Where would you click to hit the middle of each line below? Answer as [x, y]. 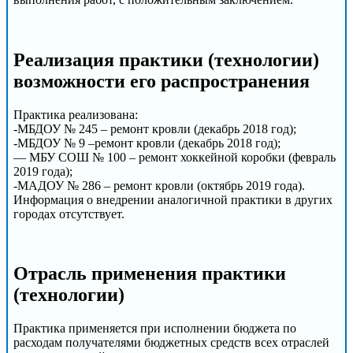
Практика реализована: [76, 114]
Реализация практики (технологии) [166, 59]
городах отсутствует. [69, 214]
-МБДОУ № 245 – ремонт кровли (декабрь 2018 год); [155, 128]
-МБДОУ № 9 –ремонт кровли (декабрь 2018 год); [147, 143]
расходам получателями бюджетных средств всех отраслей [171, 343]
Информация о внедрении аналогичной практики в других [173, 199]
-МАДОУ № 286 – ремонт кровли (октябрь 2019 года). [159, 185]
